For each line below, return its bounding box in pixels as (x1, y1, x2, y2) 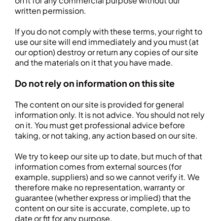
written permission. (15, 5, 86, 16)
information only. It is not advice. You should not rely (15, 110, 205, 120)
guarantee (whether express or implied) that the (15, 192, 191, 203)
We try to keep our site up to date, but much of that (15, 151, 202, 161)
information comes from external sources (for (15, 161, 182, 172)
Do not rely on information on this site (15, 77, 175, 89)
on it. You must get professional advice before (15, 120, 185, 130)
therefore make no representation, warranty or (15, 182, 184, 192)
